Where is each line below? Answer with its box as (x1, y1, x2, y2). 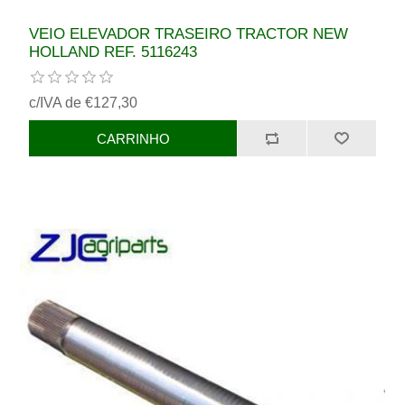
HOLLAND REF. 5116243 (29, 43, 198, 61)
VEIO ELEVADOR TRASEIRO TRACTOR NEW (29, 25, 349, 43)
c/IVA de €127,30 (29, 95, 138, 111)
